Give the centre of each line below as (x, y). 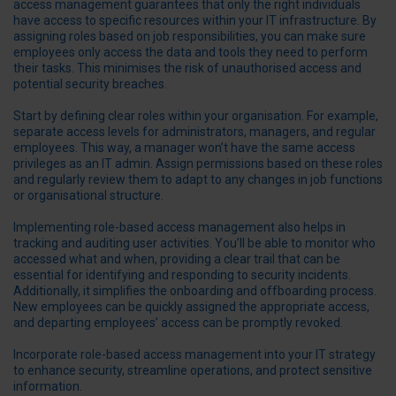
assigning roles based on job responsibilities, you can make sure (190, 36)
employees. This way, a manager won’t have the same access (184, 147)
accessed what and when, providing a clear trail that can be (177, 259)
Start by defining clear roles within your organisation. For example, (196, 115)
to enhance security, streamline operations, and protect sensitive (193, 371)
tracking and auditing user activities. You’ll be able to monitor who (194, 243)
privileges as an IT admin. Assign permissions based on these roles (198, 163)
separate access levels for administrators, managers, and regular (194, 131)
